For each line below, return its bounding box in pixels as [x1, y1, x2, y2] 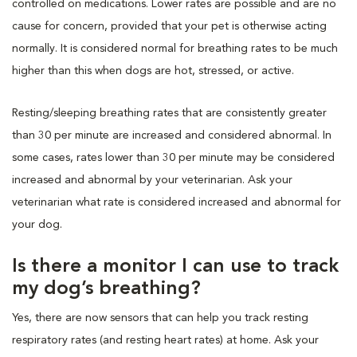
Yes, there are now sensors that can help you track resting [12, 312, 308, 324]
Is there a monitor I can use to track [12, 257, 339, 277]
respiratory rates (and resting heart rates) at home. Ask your [12, 334, 319, 346]
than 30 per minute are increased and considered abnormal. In [12, 129, 331, 141]
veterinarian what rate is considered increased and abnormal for [12, 196, 341, 208]
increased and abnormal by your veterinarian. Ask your [12, 174, 292, 186]
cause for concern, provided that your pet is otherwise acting [12, 20, 327, 32]
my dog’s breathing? [12, 279, 201, 299]
